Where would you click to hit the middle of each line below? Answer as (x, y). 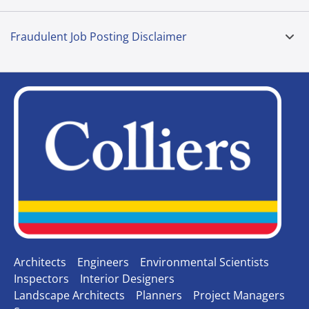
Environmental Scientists (205, 262)
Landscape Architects (69, 295)
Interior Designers (127, 278)
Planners (159, 295)
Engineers (103, 262)
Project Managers (239, 295)
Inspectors (41, 278)
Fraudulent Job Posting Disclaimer (99, 36)
